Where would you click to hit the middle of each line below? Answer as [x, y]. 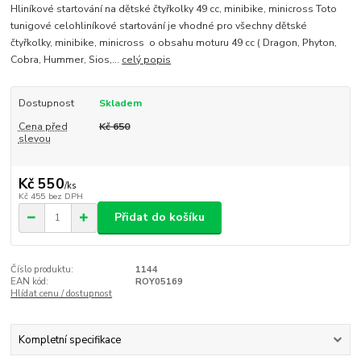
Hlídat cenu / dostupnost [62, 293]
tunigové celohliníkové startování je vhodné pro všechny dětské [159, 26]
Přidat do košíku [160, 218]
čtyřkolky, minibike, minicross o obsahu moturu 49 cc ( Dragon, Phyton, [174, 43]
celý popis [147, 60]
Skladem [120, 104]
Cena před [43, 126]
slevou [34, 138]
